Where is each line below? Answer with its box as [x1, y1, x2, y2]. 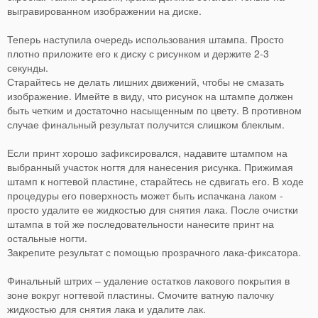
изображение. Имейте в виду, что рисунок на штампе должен [7, 89, 293, 104]
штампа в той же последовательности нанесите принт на [7, 216, 274, 231]
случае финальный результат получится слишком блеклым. [7, 117, 285, 132]
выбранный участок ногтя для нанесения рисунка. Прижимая [7, 160, 293, 175]
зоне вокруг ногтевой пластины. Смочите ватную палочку [7, 287, 274, 302]
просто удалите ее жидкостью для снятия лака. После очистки [7, 202, 298, 217]
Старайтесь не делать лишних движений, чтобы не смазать [7, 75, 284, 89]
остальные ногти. [7, 231, 87, 246]
